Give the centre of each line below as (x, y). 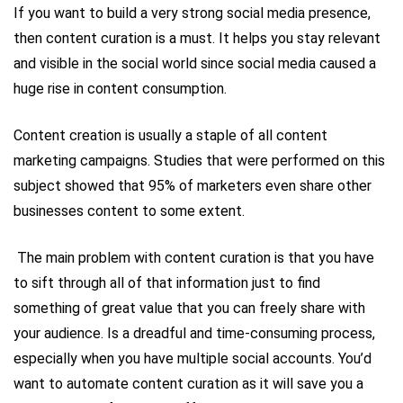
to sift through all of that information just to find (167, 282)
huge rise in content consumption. (120, 88)
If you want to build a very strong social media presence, (192, 13)
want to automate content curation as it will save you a (188, 383)
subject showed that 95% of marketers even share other (193, 185)
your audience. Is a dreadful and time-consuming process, (194, 333)
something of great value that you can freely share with (189, 308)
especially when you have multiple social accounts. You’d (193, 358)
